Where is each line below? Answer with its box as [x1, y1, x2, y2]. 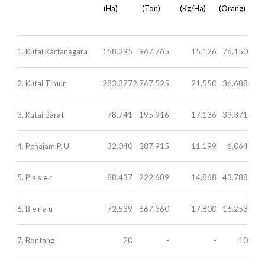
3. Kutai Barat [17, 109, 64, 119]
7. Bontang [17, 235, 54, 245]
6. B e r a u [17, 203, 53, 214]
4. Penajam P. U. [17, 141, 71, 151]
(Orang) [219, 3, 245, 13]
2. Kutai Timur [17, 78, 66, 88]
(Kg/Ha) [180, 3, 206, 13]
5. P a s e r [17, 172, 52, 182]
